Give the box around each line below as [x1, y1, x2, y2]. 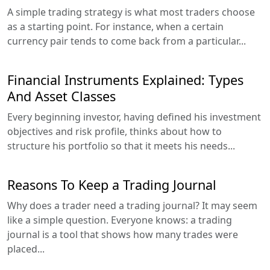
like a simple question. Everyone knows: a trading [7, 213, 232, 227]
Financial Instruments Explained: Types [7, 71, 243, 89]
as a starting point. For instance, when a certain [7, 19, 224, 33]
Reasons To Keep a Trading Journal [7, 175, 216, 193]
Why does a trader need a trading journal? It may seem [7, 198, 257, 212]
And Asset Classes [7, 87, 116, 105]
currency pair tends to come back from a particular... [7, 34, 246, 48]
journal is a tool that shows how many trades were [7, 227, 238, 241]
